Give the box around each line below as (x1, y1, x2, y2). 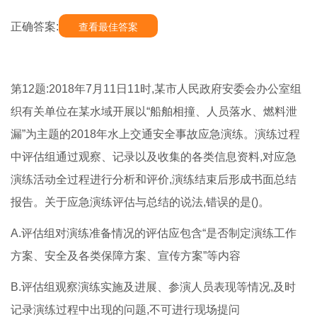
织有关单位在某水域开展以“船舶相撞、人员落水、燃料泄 (11, 105, 297, 118)
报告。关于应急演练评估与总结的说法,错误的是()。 (11, 196, 270, 209)
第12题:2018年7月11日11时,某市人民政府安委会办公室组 (11, 83, 301, 96)
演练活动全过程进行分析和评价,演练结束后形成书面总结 (11, 173, 296, 186)
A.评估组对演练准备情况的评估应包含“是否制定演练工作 (11, 227, 296, 240)
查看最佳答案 (79, 21, 138, 33)
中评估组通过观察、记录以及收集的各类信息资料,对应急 (11, 151, 296, 163)
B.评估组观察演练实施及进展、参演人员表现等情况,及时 (11, 281, 296, 294)
